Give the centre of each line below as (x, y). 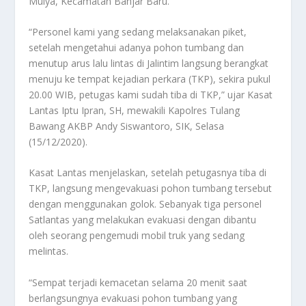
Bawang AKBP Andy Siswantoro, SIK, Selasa (127, 126)
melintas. (49, 251)
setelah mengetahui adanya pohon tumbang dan (137, 47)
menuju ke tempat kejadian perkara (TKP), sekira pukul (150, 79)
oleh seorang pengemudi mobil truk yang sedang (137, 236)
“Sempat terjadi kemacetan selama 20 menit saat (138, 282)
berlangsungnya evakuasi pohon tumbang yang (133, 298)
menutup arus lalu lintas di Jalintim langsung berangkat (149, 63)
